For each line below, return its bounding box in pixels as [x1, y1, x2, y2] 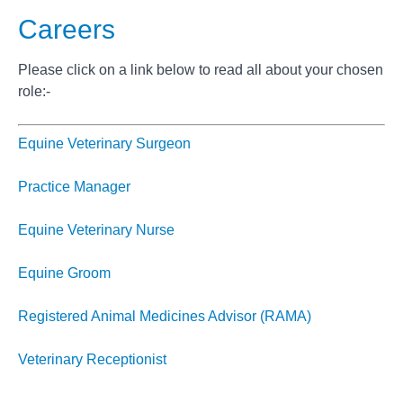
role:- [18, 83, 50, 99]
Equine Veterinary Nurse [18, 221, 175, 237]
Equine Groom [18, 264, 111, 281]
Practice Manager [18, 178, 130, 194]
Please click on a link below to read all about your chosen [18, 61, 383, 77]
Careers [18, 13, 115, 44]
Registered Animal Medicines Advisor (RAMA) [18, 308, 311, 324]
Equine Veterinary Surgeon [18, 135, 191, 151]
